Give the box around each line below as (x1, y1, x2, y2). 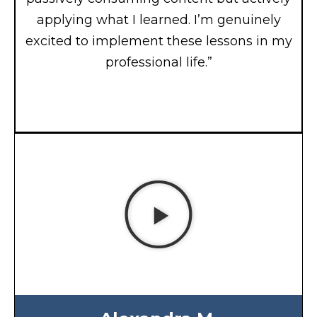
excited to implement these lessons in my (25, 33, 292, 49)
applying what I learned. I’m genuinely (36, 11, 281, 28)
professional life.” (105, 54, 212, 70)
